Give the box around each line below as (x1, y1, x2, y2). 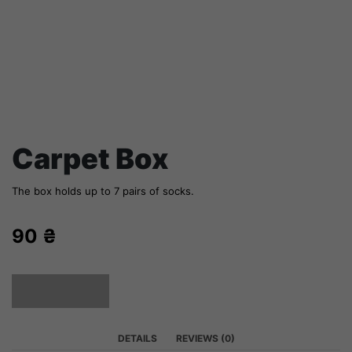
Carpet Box (12, 141, 168, 176)
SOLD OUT (28, 284, 93, 298)
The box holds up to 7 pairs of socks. (12, 184, 194, 197)
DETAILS (117, 332, 157, 344)
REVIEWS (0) (175, 332, 235, 344)
